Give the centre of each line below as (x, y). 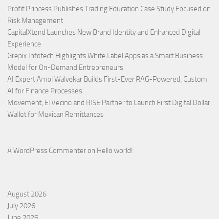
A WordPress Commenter (47, 150)
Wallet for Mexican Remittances (55, 114)
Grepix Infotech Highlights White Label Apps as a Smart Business (105, 55)
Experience (24, 44)
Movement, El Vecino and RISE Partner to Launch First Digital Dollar (109, 102)
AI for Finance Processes (45, 91)
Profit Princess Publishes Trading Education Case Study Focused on (109, 9)
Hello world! (115, 150)
